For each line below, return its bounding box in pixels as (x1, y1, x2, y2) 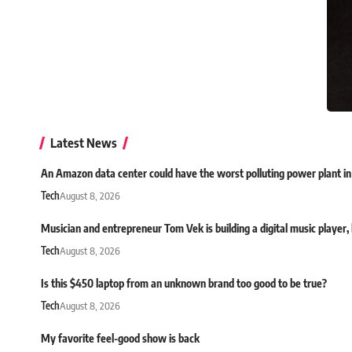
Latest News (50, 134, 117, 151)
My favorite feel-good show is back (41, 331, 200, 345)
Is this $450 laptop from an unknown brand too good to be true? (41, 276, 327, 290)
